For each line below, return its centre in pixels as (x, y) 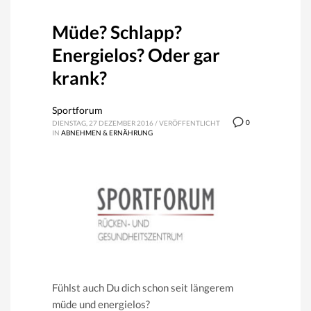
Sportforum (77, 110)
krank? (79, 77)
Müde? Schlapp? (117, 32)
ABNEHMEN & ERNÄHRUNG (107, 132)
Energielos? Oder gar (136, 54)
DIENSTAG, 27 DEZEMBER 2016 (103, 123)
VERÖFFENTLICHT (190, 123)
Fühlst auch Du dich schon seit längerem (143, 287)
